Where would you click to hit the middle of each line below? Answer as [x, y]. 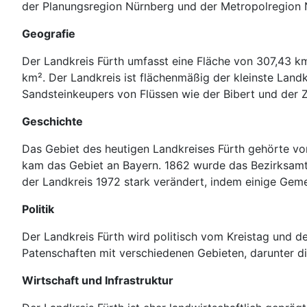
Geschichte [52, 121]
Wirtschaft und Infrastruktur [98, 280]
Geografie [49, 33]
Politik [38, 209]
